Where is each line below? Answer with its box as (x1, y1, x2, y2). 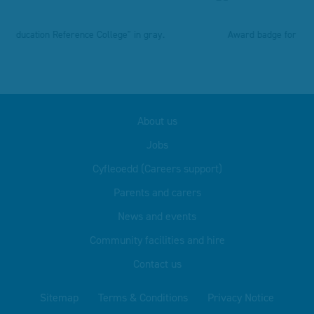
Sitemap (40, 290, 78, 305)
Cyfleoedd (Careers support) (92, 161, 222, 176)
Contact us (132, 257, 182, 271)
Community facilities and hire (89, 233, 225, 247)
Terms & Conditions (98, 290, 188, 305)
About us (137, 114, 177, 128)
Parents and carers (113, 185, 201, 200)
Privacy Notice (207, 290, 274, 305)
